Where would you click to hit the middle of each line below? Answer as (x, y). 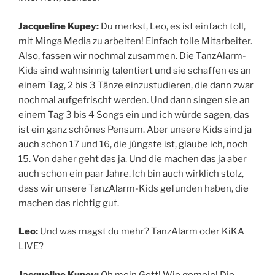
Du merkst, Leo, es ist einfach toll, (173, 26)
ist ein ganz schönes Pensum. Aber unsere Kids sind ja (135, 129)
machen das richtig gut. (69, 203)
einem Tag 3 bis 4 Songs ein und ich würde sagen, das (134, 114)
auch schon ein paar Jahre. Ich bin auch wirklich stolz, (131, 173)
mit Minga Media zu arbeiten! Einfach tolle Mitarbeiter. (135, 41)
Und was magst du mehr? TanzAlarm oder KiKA (142, 232)
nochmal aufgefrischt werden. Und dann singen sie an (134, 100)
